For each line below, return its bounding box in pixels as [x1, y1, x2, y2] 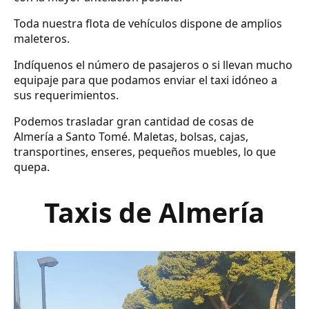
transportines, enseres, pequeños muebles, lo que [14, 144, 276, 160]
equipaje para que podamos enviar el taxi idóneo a [14, 72, 277, 88]
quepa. [14, 159, 50, 175]
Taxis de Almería [44, 194, 265, 231]
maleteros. [14, 31, 70, 47]
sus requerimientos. [14, 88, 119, 103]
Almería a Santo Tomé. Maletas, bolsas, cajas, [14, 129, 248, 145]
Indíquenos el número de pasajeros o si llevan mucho [14, 57, 292, 73]
